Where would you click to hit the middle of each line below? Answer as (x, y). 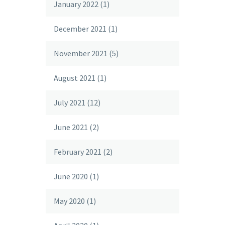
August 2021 (75, 78)
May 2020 (69, 201)
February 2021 (78, 152)
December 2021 (80, 29)
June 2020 (71, 176)
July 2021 (70, 102)
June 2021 (71, 127)
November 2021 (81, 53)
